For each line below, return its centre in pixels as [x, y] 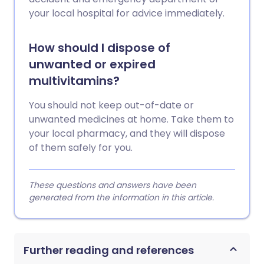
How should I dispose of [100, 48]
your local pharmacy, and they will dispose [127, 133]
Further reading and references [109, 250]
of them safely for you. [81, 148]
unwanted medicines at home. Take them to [131, 119]
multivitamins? [74, 81]
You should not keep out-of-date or [111, 105]
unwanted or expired [92, 64]
